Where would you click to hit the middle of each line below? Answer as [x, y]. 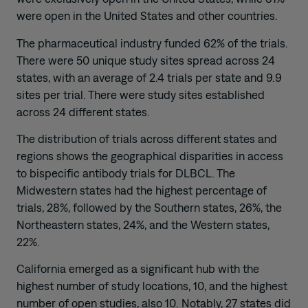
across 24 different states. [83, 112]
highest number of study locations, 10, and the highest [152, 286]
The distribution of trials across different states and [147, 139]
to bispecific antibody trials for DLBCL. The [126, 173]
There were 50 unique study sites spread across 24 [146, 60]
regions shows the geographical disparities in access [150, 156]
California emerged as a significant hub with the [138, 269]
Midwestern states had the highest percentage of [142, 190]
